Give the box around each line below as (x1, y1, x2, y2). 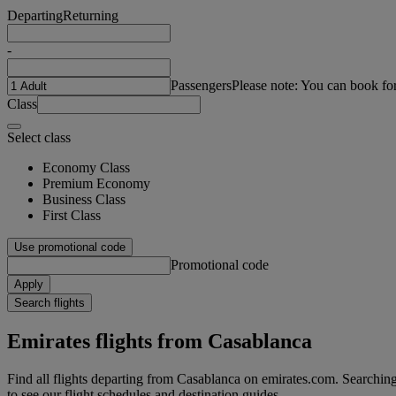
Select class (7, 129, 71, 145)
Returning (63, 7, 118, 23)
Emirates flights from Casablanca (7, 329, 312, 353)
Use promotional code (14, 240, 126, 254)
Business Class (42, 191, 126, 207)
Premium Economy (42, 175, 150, 191)
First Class (42, 207, 101, 223)
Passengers (171, 77, 232, 93)
